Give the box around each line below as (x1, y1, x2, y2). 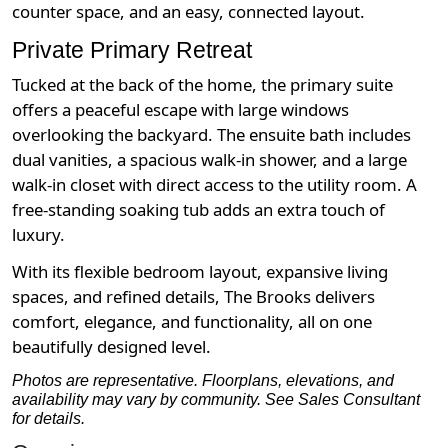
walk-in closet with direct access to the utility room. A (12, 173, 417, 197)
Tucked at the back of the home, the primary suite (12, 73, 393, 97)
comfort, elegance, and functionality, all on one (12, 310, 372, 334)
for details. (12, 410, 85, 428)
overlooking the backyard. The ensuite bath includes (12, 123, 411, 147)
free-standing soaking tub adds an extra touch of (12, 198, 385, 222)
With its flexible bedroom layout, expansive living (12, 260, 388, 284)
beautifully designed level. (12, 335, 211, 359)
